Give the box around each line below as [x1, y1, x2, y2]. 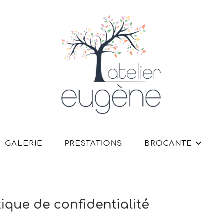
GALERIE [5, 139, 43, 148]
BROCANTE [144, 139, 192, 148]
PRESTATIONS [64, 139, 122, 148]
